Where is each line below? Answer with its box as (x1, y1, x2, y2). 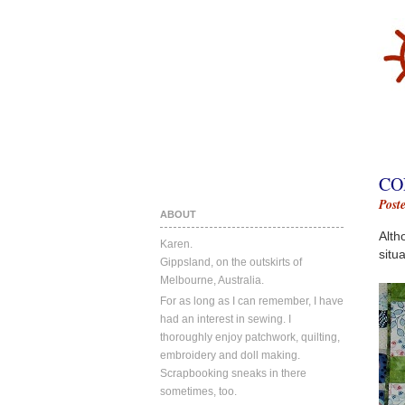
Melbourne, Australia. (160, 274, 264, 287)
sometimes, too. (160, 385, 237, 398)
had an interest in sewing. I (160, 313, 291, 325)
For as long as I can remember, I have (160, 295, 344, 307)
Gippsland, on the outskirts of (160, 256, 302, 268)
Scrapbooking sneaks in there (160, 367, 306, 380)
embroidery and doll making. (160, 349, 300, 362)
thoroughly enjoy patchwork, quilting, (160, 331, 340, 344)
